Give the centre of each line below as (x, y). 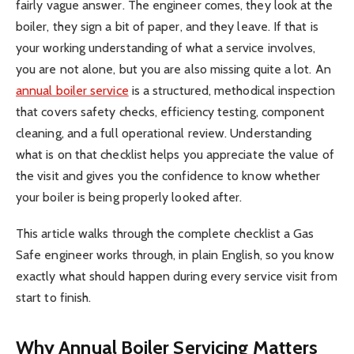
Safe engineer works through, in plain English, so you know (175, 254)
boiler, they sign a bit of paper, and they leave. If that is (167, 26)
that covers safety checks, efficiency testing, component (171, 111)
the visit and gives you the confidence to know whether (168, 175)
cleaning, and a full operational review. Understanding (164, 133)
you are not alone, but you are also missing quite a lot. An (173, 69)
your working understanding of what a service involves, (166, 47)
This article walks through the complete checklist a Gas (165, 233)
